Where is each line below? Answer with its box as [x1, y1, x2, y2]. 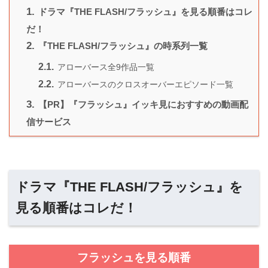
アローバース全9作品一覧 [55, 62, 154, 72]
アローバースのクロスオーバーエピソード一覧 [55, 80, 233, 90]
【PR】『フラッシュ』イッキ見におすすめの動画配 [36, 99, 248, 110]
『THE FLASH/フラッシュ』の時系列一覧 [36, 41, 208, 51]
